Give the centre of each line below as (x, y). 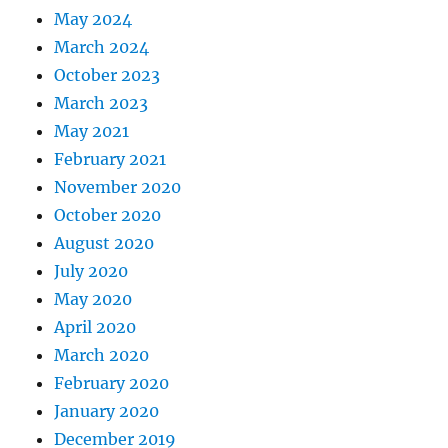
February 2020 (112, 382)
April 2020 (95, 326)
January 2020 (107, 410)
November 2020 (118, 186)
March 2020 (102, 354)
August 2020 (104, 242)
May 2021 (92, 130)
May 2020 (93, 298)
